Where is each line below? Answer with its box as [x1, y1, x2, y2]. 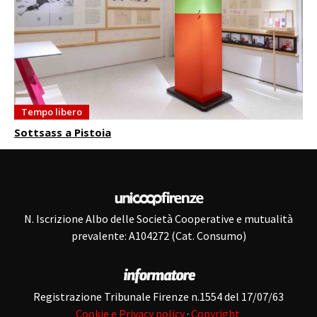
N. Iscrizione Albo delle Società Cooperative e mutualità [24, 211, 293, 226]
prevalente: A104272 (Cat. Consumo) [71, 228, 246, 243]
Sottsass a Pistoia [14, 125, 111, 139]
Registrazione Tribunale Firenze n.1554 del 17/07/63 [33, 289, 284, 304]
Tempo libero [21, 105, 82, 118]
